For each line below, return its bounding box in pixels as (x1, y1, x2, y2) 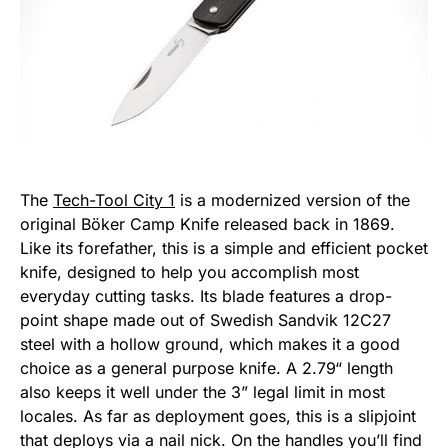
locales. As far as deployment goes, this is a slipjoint (20, 406, 416, 427)
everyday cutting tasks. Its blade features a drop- (20, 286, 392, 307)
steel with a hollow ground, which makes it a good (20, 334, 400, 355)
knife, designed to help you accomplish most (20, 262, 359, 283)
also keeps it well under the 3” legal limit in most (20, 382, 385, 403)
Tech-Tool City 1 (53, 190, 175, 211)
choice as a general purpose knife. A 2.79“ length (20, 358, 393, 379)
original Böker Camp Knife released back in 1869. (20, 214, 395, 235)
